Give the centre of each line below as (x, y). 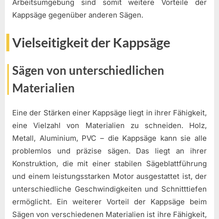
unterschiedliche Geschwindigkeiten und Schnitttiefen (109, 189)
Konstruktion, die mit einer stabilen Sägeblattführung (109, 163)
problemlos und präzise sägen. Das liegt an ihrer (109, 151)
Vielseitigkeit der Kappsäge (91, 42)
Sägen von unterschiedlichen (88, 70)
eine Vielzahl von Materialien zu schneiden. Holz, (109, 125)
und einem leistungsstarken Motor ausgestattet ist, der (109, 176)
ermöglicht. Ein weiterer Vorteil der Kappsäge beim (109, 201)
